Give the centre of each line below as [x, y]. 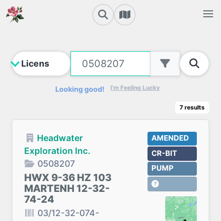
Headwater [60, 138]
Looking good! [80, 89]
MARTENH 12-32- [67, 188]
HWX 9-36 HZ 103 [68, 178]
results [195, 107]
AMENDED [170, 138]
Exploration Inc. [57, 151]
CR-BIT [164, 153]
